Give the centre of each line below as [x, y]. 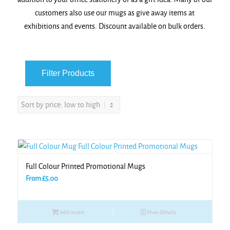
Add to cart [71, 212]
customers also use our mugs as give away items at [115, 13]
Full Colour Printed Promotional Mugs [85, 166]
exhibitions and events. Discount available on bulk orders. [115, 26]
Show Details [161, 212]
